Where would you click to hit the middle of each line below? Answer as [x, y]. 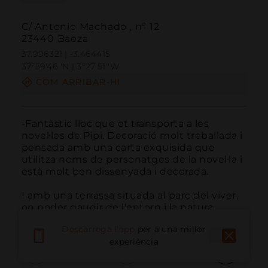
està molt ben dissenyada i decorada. [115, 171]
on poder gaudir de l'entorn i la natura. [118, 207]
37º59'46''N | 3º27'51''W [70, 67]
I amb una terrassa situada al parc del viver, [130, 195]
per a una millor [172, 229]
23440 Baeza [55, 39]
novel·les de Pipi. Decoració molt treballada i [132, 135]
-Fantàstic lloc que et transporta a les [115, 123]
